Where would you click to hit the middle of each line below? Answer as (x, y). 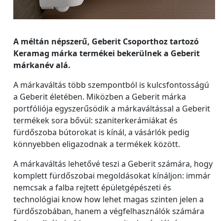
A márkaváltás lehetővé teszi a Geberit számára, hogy (113, 164)
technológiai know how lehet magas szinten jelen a (109, 199)
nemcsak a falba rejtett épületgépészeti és (92, 187)
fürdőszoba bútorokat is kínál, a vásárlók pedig (101, 132)
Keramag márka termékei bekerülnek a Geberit (107, 53)
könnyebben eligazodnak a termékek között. (97, 144)
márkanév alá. (43, 65)
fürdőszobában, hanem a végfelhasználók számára (109, 211)
